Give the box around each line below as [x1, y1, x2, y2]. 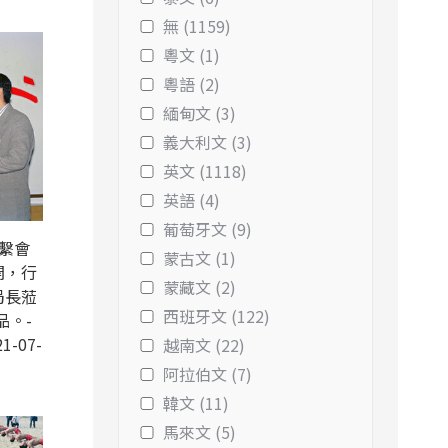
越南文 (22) [163, 333, 245, 357]
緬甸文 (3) [163, 101, 236, 125]
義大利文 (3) [163, 130, 252, 154]
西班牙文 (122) [163, 304, 270, 328]
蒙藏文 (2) [163, 275, 236, 299]
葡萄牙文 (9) [163, 217, 252, 241]
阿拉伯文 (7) [163, 362, 252, 386]
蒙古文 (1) [163, 246, 236, 270]
